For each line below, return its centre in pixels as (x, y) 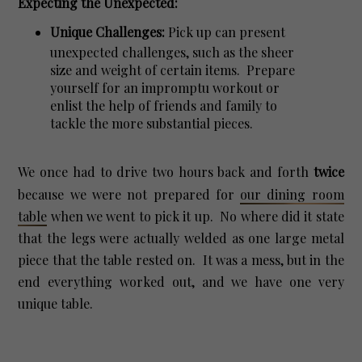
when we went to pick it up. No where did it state (196, 216)
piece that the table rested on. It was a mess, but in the (181, 259)
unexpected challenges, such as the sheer (173, 52)
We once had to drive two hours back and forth (166, 171)
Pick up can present (225, 32)
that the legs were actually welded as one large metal (181, 238)
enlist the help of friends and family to (164, 105)
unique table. (56, 303)
